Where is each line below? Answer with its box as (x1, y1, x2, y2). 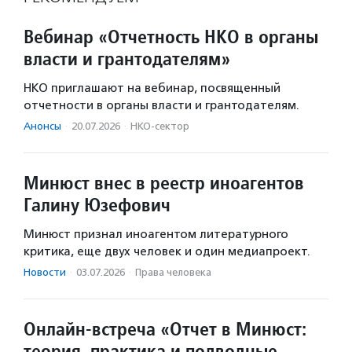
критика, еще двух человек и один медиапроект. (24, 244, 310, 259)
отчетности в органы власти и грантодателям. (24, 98, 299, 113)
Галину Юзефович (24, 192, 170, 218)
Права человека (135, 266, 211, 279)
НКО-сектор (130, 120, 189, 133)
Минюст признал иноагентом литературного (24, 227, 288, 242)
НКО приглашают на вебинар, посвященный (24, 81, 280, 96)
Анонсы (24, 120, 61, 133)
